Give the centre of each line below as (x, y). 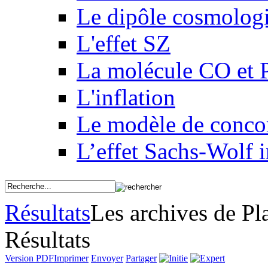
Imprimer (71, 258)
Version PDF (29, 258)
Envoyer (107, 258)
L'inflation (126, 97)
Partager (141, 258)
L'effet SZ (124, 43)
